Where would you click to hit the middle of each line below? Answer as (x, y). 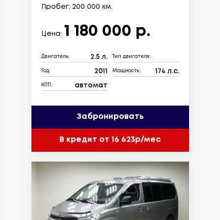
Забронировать (110, 117)
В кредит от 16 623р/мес (110, 140)
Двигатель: (55, 57)
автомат (91, 85)
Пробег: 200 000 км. (77, 7)
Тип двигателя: (132, 57)
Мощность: (126, 71)
